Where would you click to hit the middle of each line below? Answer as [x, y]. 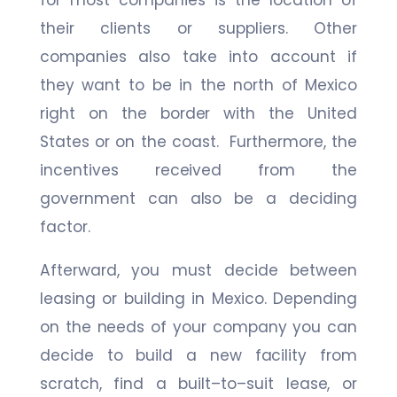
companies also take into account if [198, 57]
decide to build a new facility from [198, 356]
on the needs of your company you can [198, 327]
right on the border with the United [198, 114]
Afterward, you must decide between [198, 271]
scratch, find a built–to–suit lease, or [198, 384]
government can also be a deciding [198, 199]
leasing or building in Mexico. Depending [198, 299]
